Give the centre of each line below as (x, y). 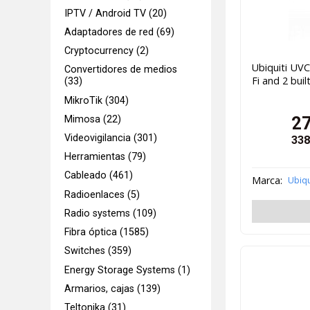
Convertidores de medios (121, 70)
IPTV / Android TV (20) (116, 13)
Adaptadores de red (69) (120, 32)
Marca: (267, 181)
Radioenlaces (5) (102, 194)
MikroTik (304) (97, 100)
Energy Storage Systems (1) (128, 270)
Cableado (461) (99, 176)
